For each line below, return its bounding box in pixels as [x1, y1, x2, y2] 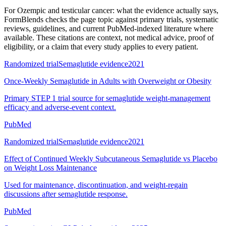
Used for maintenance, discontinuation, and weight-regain [4, 180, 188, 189]
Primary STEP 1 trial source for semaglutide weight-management [4, 93, 210, 102]
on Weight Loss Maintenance [4, 163, 97, 172]
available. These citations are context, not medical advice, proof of [4, 33, 214, 42]
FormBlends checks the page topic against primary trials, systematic [4, 15, 218, 24]
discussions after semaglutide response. [4, 189, 128, 198]
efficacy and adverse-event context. [4, 102, 116, 111]
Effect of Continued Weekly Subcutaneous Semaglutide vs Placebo [4, 154, 217, 163]
